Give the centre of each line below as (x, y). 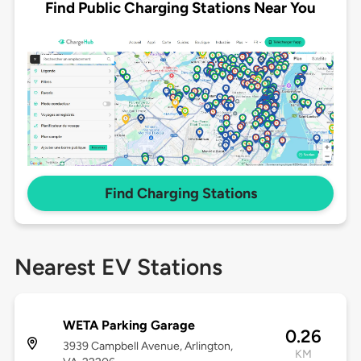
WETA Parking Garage (129, 326)
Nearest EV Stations (118, 267)
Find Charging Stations (180, 194)
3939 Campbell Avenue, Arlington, (147, 346)
